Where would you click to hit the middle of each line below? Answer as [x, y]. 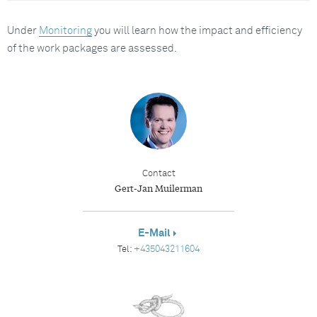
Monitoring [65, 31]
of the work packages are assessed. [92, 48]
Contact [158, 174]
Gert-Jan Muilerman [158, 188]
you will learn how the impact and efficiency [197, 31]
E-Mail [154, 233]
